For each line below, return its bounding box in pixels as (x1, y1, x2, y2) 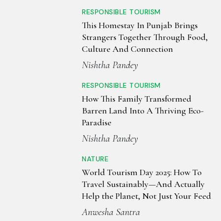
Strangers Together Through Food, (82, 32, 208, 43)
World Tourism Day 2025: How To (82, 167, 202, 178)
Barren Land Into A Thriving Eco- (82, 105, 204, 116)
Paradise (82, 117, 111, 128)
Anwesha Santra (82, 206, 140, 219)
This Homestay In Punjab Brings (82, 20, 198, 31)
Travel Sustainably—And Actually (82, 179, 205, 190)
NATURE (82, 154, 109, 164)
